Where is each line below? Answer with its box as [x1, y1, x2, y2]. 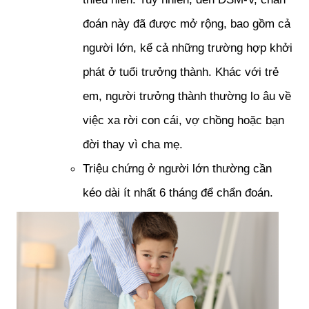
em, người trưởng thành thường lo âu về [83, 89, 291, 103]
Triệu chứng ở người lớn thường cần [83, 161, 272, 175]
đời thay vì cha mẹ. [83, 137, 186, 151]
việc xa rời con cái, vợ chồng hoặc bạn [83, 113, 284, 127]
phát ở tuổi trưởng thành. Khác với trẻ [83, 65, 279, 79]
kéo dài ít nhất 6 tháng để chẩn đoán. [83, 186, 273, 199]
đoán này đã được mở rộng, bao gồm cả [83, 17, 290, 30]
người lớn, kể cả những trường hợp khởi [83, 41, 292, 54]
